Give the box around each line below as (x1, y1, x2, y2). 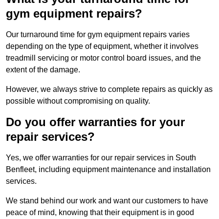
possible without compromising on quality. (6, 97, 150, 106)
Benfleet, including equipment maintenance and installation (6, 165, 211, 174)
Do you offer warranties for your (6, 115, 185, 129)
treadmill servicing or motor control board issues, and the (6, 54, 201, 63)
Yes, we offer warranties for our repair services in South (6, 153, 196, 162)
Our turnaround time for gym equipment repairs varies (6, 30, 190, 39)
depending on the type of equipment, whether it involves (6, 42, 198, 51)
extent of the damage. (6, 66, 80, 74)
